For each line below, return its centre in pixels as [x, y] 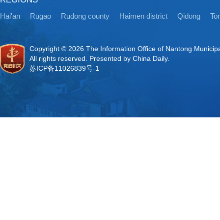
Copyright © [49, 49]
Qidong [189, 16]
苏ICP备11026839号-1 [64, 68]
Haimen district [143, 16]
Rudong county [85, 16]
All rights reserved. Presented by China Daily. [99, 58]
